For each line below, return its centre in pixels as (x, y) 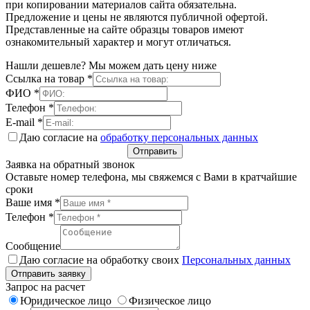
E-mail (21, 122)
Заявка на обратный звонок (70, 165)
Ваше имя (30, 203)
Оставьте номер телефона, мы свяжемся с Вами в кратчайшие (151, 177)
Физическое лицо (170, 301)
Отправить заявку (48, 274)
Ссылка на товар (46, 79)
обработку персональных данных (179, 138)
